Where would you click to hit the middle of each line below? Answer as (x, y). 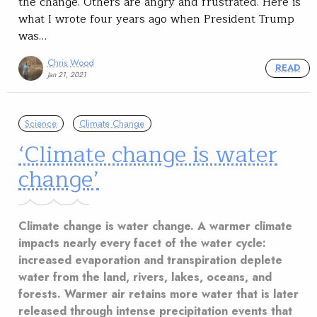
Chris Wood (70, 62)
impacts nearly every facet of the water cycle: (142, 243)
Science (41, 123)
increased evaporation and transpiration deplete (150, 260)
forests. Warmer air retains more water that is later (158, 294)
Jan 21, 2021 (67, 75)
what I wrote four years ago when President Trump (156, 19)
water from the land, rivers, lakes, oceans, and (145, 277)
